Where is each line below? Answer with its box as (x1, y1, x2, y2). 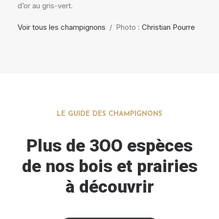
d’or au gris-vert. (18, 1, 73, 10)
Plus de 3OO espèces (26, 136, 193, 156)
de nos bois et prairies (22, 156, 197, 176)
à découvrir (65, 177, 154, 197)
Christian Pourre (142, 22, 195, 32)
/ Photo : (106, 22, 142, 32)
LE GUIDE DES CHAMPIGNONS (57, 110, 162, 118)
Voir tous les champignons (18, 22, 106, 32)
